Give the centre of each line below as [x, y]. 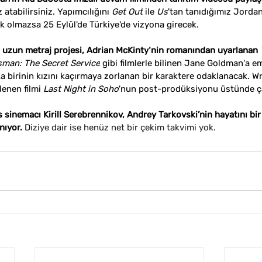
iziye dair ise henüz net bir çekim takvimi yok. [123, 127]
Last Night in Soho [81, 89]
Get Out [127, 12]
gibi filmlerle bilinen [142, 63]
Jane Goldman [214, 63]
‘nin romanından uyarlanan [204, 50]
